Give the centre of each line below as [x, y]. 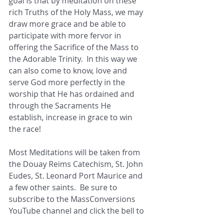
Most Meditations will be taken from [75, 152]
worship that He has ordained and [73, 94]
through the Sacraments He [61, 105]
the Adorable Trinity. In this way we [74, 59]
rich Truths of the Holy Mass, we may [77, 12]
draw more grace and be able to [68, 24]
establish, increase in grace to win [72, 117]
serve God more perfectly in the [68, 82]
